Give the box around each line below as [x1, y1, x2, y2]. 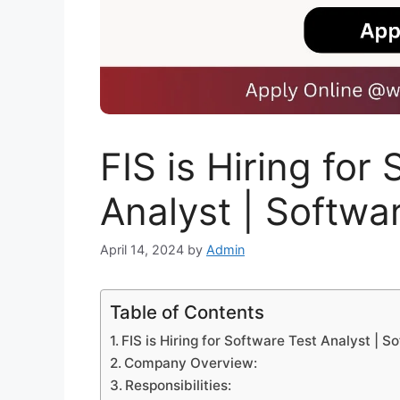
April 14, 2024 [100, 242, 184, 258]
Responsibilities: [125, 377, 232, 395]
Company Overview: [124, 354, 258, 372]
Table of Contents [110, 301, 264, 324]
